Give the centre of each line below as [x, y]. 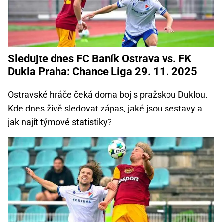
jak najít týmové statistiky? [60, 122]
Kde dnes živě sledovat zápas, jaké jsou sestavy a [105, 109]
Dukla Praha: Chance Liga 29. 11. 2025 [103, 72]
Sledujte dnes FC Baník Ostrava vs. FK [100, 59]
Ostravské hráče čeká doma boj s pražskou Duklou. [108, 95]
